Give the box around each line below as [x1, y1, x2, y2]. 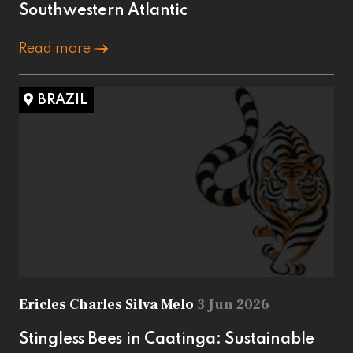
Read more [19, 41, 94, 56]
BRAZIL [38, 92, 87, 107]
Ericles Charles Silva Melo [19, 295, 197, 314]
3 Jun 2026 [197, 295, 269, 314]
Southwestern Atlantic [19, 2, 188, 19]
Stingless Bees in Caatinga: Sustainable [19, 331, 315, 347]
